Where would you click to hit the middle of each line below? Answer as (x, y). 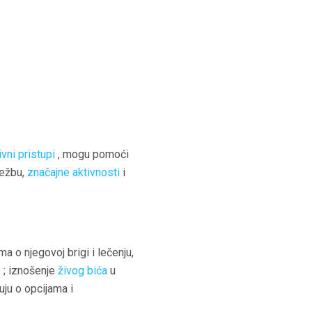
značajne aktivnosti (73, 172)
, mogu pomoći (92, 154)
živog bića (83, 271)
